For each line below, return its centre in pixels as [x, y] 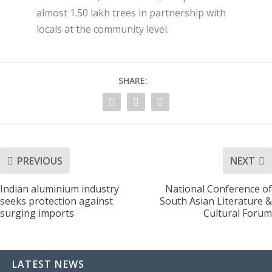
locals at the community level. [103, 29]
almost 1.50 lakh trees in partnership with [131, 13]
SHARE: [133, 81]
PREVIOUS [40, 161]
